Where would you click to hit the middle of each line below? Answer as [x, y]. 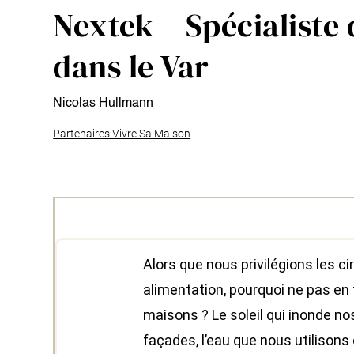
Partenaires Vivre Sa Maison [122, 134]
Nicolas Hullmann [104, 104]
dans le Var [131, 67]
